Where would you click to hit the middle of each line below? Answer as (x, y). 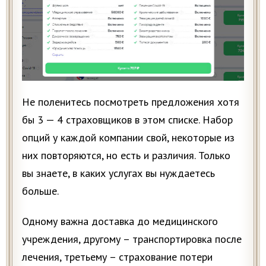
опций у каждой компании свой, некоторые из (128, 137)
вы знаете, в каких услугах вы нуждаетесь (118, 173)
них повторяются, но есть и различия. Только (126, 155)
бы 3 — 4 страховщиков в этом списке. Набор (127, 119)
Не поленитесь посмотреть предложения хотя (131, 102)
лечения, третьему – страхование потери (117, 256)
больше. (40, 191)
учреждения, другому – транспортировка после (132, 239)
